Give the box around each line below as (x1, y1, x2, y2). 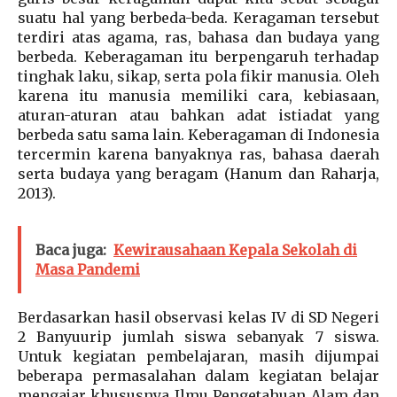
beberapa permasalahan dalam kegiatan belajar (18, 367, 379, 385)
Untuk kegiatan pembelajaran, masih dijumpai (18, 347, 379, 366)
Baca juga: (35, 241, 106, 260)
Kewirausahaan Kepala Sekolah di (113, 241, 357, 260)
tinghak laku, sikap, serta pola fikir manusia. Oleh (18, 67, 379, 86)
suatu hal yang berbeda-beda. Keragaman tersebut (18, 9, 379, 27)
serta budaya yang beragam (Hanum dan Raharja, (18, 165, 379, 183)
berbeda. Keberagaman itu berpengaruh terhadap (18, 48, 379, 66)
